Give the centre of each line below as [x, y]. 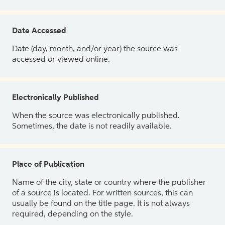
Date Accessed [39, 31]
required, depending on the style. [73, 214]
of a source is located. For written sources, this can [102, 193]
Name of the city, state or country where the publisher [109, 183]
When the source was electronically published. [96, 116]
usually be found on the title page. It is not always [101, 204]
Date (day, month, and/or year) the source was [95, 49]
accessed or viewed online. [61, 60]
